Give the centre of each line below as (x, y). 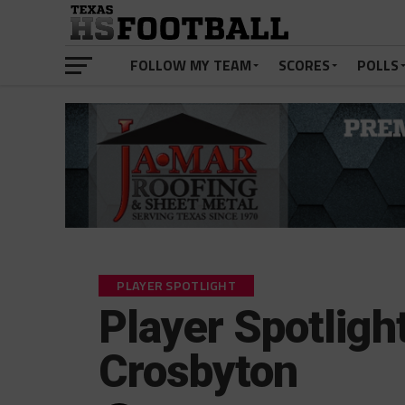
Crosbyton (198, 372)
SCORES (304, 65)
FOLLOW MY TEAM (191, 65)
